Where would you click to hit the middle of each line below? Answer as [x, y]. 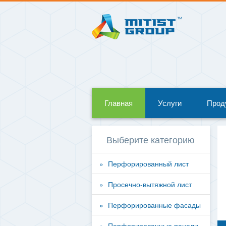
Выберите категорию [151, 139]
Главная [119, 103]
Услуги [170, 103]
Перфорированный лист [148, 163]
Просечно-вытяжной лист [150, 184]
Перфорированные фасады [154, 205]
